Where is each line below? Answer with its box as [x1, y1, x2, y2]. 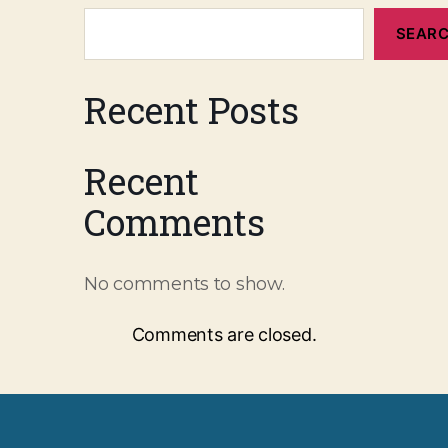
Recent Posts [84, 85, 299, 134]
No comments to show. [84, 272, 285, 295]
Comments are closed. [131, 323, 317, 345]
